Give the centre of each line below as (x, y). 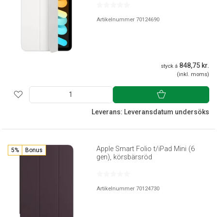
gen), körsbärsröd (124, 157)
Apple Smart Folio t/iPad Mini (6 (146, 149)
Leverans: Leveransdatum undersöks (150, 112)
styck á (169, 66)
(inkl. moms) (193, 75)
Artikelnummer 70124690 (128, 19)
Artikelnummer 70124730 (128, 189)
